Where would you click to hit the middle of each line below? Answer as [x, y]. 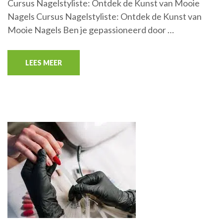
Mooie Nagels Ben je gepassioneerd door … [91, 29]
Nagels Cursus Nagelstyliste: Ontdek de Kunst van [105, 16]
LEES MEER [44, 62]
